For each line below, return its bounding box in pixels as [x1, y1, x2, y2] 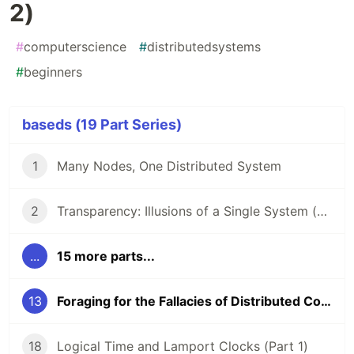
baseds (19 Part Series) [22, 116, 182, 134]
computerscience [24, 39, 126, 55]
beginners [24, 64, 82, 81]
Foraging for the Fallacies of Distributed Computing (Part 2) [321, 293, 331, 310]
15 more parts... [57, 248, 155, 265]
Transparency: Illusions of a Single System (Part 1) [317, 203, 327, 220]
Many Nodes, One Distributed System [57, 158, 281, 175]
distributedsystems [147, 39, 261, 55]
